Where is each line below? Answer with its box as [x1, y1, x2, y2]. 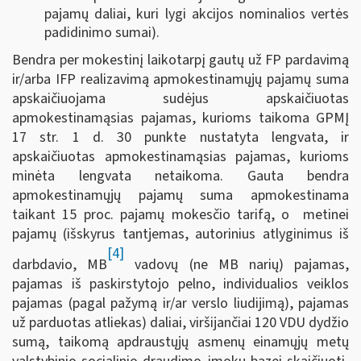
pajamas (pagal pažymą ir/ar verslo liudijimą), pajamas [12, 293, 349, 314]
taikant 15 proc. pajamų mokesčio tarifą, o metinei [12, 205, 349, 226]
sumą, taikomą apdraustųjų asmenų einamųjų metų [12, 332, 349, 353]
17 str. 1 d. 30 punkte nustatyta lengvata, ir [12, 127, 349, 148]
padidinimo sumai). [44, 22, 160, 43]
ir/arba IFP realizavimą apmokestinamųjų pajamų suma [12, 69, 349, 90]
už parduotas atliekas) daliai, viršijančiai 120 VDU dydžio [12, 313, 349, 334]
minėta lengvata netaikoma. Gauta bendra [12, 166, 349, 187]
